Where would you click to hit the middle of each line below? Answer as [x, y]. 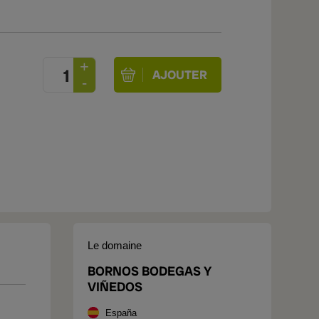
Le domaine [115, 245]
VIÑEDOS [115, 287]
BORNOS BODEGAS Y [150, 271]
